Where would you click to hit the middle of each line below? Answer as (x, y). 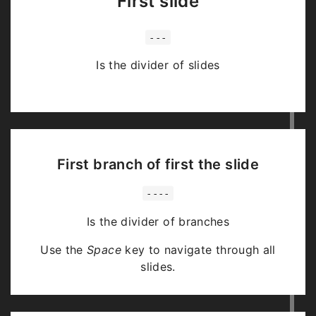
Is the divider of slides (158, 65)
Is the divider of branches (158, 221)
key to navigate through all (198, 249)
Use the (64, 249)
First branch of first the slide (158, 164)
